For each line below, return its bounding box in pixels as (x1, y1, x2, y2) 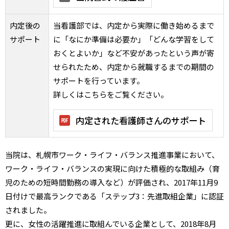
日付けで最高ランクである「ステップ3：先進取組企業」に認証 (5, 191, 224, 201)
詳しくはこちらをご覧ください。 (53, 89, 168, 100)
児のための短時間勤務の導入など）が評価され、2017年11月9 (5, 177, 218, 188)
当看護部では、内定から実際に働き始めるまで (53, 20, 214, 31)
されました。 (5, 204, 51, 215)
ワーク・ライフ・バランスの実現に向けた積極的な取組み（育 (5, 163, 220, 174)
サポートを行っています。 (53, 75, 144, 86)
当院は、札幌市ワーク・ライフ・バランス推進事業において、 (5, 149, 219, 160)
